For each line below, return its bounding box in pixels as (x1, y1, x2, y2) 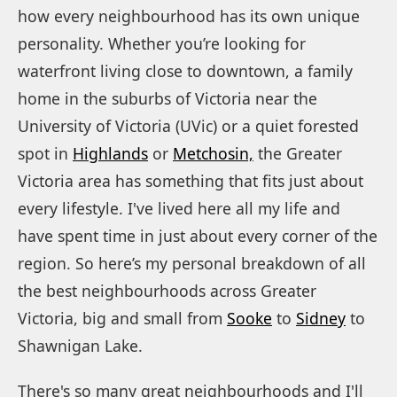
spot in (18, 142, 73, 164)
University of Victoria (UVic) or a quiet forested (18, 114, 359, 136)
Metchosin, (173, 142, 253, 164)
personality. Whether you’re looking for (18, 32, 306, 54)
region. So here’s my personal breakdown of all (18, 252, 366, 274)
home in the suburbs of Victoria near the (18, 87, 317, 109)
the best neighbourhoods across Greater (18, 279, 316, 301)
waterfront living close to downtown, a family (18, 59, 353, 82)
